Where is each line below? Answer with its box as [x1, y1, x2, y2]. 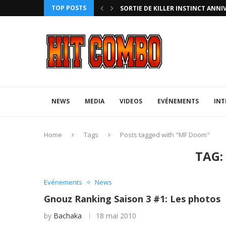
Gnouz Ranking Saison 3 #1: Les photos [44, 193, 220, 205]
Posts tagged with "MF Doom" [120, 130, 210, 139]
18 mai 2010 [96, 211, 136, 220]
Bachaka [53, 211, 82, 220]
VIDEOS [120, 97, 142, 105]
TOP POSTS [51, 4, 86, 12]
